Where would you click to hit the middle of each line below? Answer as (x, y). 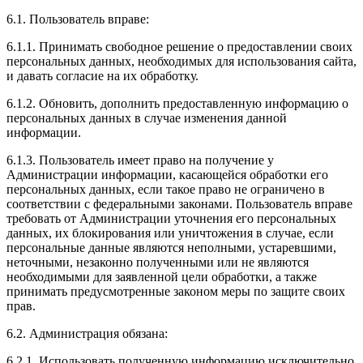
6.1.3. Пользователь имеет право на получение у (140, 160)
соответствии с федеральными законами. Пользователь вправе (179, 204)
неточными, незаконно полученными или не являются (158, 263)
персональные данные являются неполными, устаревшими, (171, 248)
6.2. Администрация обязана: (87, 334)
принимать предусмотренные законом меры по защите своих (176, 292)
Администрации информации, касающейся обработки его (167, 175)
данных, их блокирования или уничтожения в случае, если (170, 233)
